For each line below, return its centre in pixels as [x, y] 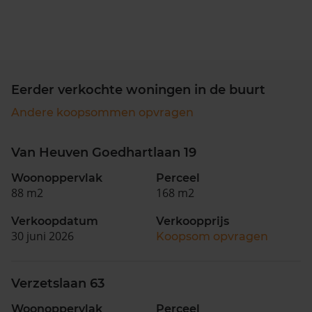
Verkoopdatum [55, 221]
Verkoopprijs [193, 221]
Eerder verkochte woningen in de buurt [138, 90]
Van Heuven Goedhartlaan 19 [104, 153]
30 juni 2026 [42, 236]
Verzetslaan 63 [58, 283]
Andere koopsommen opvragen [102, 112]
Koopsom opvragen [212, 236]
